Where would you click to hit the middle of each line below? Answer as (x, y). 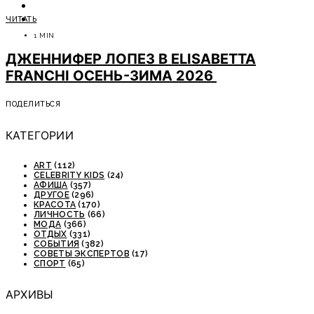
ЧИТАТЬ (21, 19)
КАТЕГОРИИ (40, 135)
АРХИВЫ (30, 294)
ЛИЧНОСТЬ (60, 215)
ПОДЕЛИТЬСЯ (33, 104)
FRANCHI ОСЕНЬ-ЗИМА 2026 (111, 76)
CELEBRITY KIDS (69, 176)
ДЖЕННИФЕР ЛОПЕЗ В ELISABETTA (131, 59)
